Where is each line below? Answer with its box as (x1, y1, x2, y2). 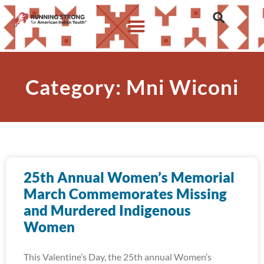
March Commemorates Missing (24, 185, 227, 202)
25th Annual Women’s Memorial (24, 169, 235, 186)
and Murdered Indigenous (24, 202, 191, 219)
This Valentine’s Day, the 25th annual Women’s (24, 251, 212, 262)
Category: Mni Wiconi (25, 74, 239, 99)
